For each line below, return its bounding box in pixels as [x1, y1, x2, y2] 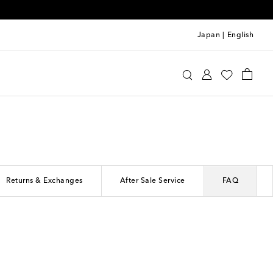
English [227, 31, 253, 39]
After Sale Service [119, 177, 185, 185]
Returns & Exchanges [6, 177, 83, 185]
